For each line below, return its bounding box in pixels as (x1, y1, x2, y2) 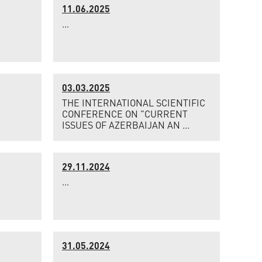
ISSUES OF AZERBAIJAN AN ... (62, 119, 189, 131)
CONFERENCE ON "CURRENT (62, 108, 188, 120)
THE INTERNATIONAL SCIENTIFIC (62, 96, 205, 109)
